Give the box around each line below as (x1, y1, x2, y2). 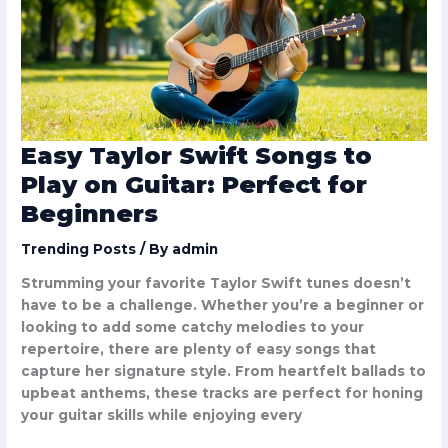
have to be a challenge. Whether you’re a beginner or (21, 297, 425, 314)
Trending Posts (21, 240, 137, 257)
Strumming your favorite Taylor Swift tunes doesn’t (21, 275, 412, 292)
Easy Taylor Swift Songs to (21, 140, 373, 170)
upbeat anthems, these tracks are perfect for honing (21, 385, 424, 402)
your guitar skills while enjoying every (21, 407, 303, 424)
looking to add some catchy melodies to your (21, 319, 365, 336)
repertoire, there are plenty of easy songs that (21, 341, 377, 358)
